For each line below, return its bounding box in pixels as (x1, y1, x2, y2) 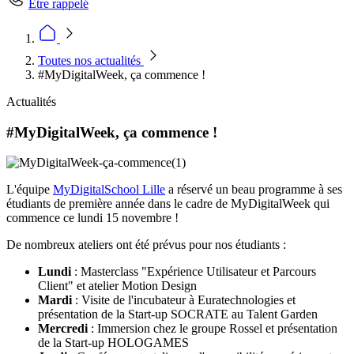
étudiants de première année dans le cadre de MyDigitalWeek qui (6, 197, 330, 211)
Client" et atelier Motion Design (38, 279, 197, 293)
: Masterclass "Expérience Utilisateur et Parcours (71, 265, 316, 279)
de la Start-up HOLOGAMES (38, 336, 189, 350)
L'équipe (6, 183, 53, 197)
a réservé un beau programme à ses (165, 183, 342, 197)
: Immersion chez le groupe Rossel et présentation (88, 322, 337, 336)
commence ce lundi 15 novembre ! (6, 211, 179, 225)
